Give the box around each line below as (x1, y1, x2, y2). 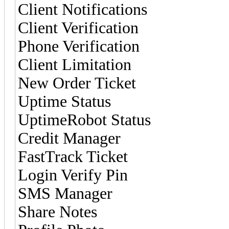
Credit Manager (18, 129, 121, 147)
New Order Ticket (18, 74, 136, 92)
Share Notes (18, 202, 97, 221)
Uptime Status (18, 92, 111, 110)
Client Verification (18, 18, 139, 37)
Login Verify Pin (18, 166, 128, 184)
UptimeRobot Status (18, 110, 151, 129)
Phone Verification (18, 37, 140, 55)
